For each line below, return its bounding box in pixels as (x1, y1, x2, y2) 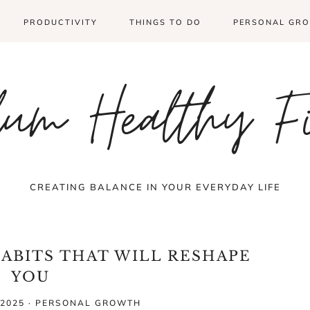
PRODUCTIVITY (24, 17, 98, 27)
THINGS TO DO (129, 17, 201, 27)
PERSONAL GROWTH (35, 298, 141, 308)
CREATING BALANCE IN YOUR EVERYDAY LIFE (29, 181, 281, 192)
